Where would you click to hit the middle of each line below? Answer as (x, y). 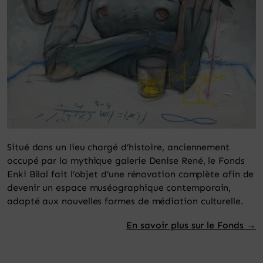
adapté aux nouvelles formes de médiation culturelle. (125, 201)
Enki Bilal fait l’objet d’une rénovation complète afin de (131, 174)
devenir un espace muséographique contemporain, (119, 187)
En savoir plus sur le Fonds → (191, 225)
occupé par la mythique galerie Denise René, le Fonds (126, 160)
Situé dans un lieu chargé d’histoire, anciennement (118, 147)
